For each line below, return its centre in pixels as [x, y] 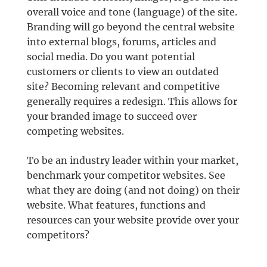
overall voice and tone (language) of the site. [132, 12]
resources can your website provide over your [133, 220]
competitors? [58, 235]
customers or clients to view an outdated [122, 72]
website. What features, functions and [116, 205]
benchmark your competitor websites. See [126, 176]
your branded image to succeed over [111, 117]
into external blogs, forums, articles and [121, 42]
